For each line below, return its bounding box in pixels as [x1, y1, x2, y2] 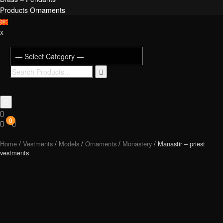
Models [59, 139, 79, 148]
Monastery [122, 139, 152, 148]
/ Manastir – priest [152, 139, 205, 148]
